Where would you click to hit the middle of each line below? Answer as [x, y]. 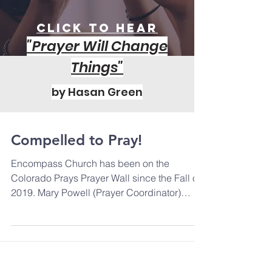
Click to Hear [97, 28]
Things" [97, 67]
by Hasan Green [97, 92]
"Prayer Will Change [97, 46]
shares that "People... [56, 207]
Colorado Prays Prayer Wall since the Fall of [106, 178]
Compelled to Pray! [76, 140]
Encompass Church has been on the [90, 163]
